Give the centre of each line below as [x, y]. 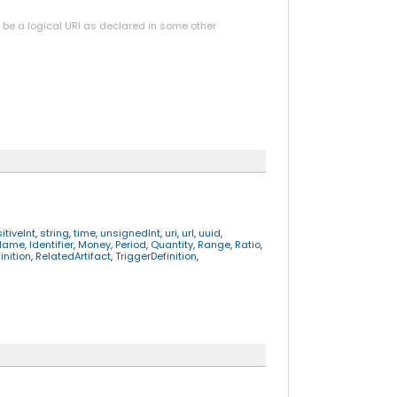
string [54, 233]
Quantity [171, 244]
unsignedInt [130, 233]
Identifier [51, 244]
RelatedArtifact [73, 256]
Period [130, 244]
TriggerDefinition [156, 256]
